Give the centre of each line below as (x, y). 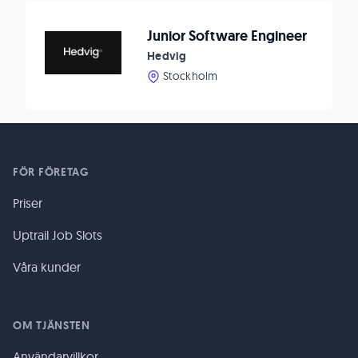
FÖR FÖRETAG (51, 172)
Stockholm (191, 76)
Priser (28, 203)
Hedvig (167, 56)
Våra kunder (47, 267)
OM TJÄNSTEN (52, 325)
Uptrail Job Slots (58, 235)
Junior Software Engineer (227, 36)
